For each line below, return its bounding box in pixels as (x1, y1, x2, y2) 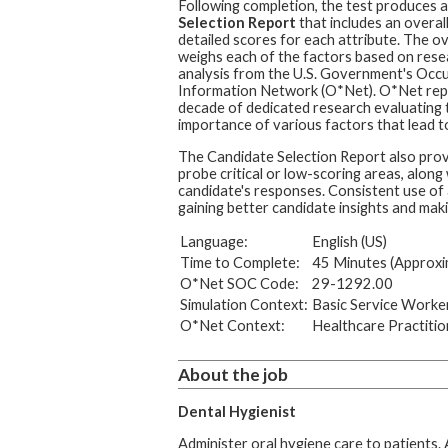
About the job (177, 363, 288, 385)
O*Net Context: (179, 316, 285, 334)
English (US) (311, 232, 387, 250)
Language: (179, 232, 248, 250)
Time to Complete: (179, 253, 300, 271)
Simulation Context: (179, 295, 308, 313)
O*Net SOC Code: (179, 274, 299, 292)
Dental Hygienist (177, 403, 296, 421)
